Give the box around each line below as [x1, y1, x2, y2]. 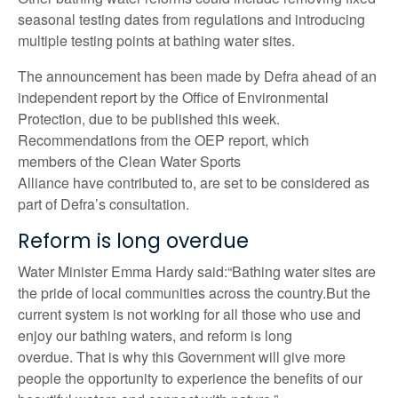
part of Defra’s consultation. [18, 193, 189, 214]
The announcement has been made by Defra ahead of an [18, 65, 377, 86]
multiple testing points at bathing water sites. [18, 29, 295, 51]
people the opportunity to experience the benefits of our [18, 368, 362, 389]
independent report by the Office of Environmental [18, 86, 329, 107]
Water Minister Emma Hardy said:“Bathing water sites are [18, 261, 376, 283]
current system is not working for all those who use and [18, 304, 361, 325]
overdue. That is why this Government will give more [18, 346, 346, 368]
